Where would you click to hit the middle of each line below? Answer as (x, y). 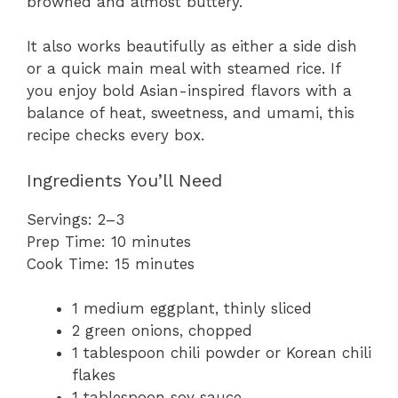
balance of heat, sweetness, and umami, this (191, 113)
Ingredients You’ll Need (124, 180)
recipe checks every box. (115, 135)
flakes (94, 375)
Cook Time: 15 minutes (111, 263)
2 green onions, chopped (162, 331)
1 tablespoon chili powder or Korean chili (222, 353)
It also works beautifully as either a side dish (192, 47)
